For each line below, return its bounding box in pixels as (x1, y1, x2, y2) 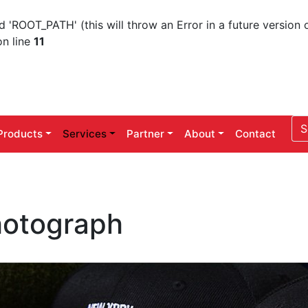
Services (63, 127, 107, 140)
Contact (235, 127, 276, 140)
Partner (126, 127, 165, 140)
